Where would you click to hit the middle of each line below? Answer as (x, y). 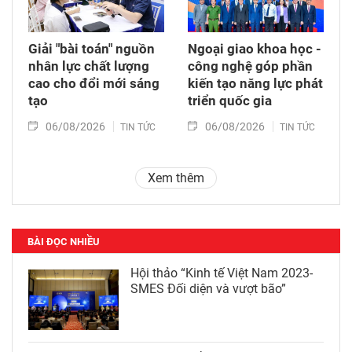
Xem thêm (176, 178)
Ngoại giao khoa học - (255, 49)
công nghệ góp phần (250, 66)
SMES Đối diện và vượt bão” (208, 289)
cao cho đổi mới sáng (94, 84)
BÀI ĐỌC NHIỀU (64, 242)
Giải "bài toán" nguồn (92, 49)
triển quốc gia (230, 101)
